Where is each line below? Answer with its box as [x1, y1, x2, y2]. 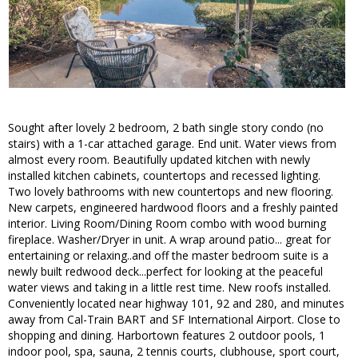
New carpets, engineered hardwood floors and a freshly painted [8, 200, 338, 216]
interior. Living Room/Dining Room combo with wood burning [8, 216, 326, 232]
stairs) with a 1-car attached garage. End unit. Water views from [8, 136, 336, 152]
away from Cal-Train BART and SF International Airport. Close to [8, 312, 340, 328]
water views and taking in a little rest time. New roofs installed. [8, 280, 331, 296]
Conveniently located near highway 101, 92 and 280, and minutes [8, 296, 344, 312]
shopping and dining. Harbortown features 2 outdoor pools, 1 [8, 328, 325, 344]
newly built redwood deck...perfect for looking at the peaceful [8, 264, 323, 280]
